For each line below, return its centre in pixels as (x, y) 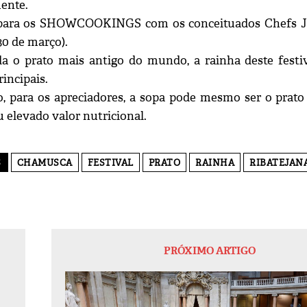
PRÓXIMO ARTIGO (209, 250)
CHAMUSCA (45, 162)
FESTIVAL (110, 162)
